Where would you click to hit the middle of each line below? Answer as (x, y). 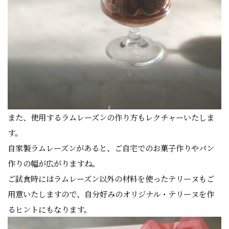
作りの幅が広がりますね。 (54, 163)
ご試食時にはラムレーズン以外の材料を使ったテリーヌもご (111, 179)
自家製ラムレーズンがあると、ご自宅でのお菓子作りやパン (111, 148)
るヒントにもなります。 (50, 209)
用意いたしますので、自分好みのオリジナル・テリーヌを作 (111, 194)
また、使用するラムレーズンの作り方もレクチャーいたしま (111, 117)
